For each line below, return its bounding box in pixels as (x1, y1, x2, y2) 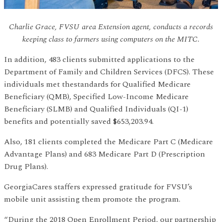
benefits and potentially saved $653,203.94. (4, 115, 154, 128)
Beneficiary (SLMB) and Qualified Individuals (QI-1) (4, 103, 188, 115)
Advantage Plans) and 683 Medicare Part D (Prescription (4, 148, 205, 161)
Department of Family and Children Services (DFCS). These (4, 66, 214, 78)
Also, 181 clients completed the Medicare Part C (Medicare (4, 136, 213, 148)
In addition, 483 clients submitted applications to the (4, 54, 195, 66)
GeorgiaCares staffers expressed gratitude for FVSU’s (4, 181, 192, 193)
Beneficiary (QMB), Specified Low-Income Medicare (4, 91, 189, 103)
